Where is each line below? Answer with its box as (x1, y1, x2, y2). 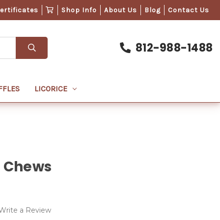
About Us (104, 6, 137, 14)
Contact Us (167, 6, 209, 14)
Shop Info (61, 6, 97, 14)
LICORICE (34, 84, 68, 93)
